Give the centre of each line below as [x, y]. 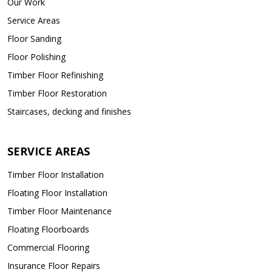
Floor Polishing [36, 56]
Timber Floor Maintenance [59, 211]
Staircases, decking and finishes [69, 111]
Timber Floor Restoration [57, 93]
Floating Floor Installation [57, 192]
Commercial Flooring [48, 247]
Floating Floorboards [48, 229]
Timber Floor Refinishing [55, 75]
